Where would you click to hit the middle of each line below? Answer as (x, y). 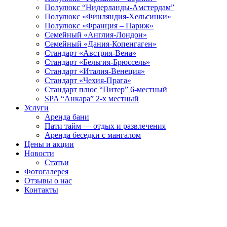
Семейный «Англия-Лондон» (96, 35)
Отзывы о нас (48, 181)
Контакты (41, 190)
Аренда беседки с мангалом (93, 135)
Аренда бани (67, 117)
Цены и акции (49, 144)
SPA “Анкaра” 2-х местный (92, 99)
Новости (39, 153)
